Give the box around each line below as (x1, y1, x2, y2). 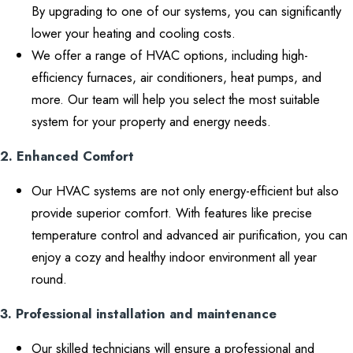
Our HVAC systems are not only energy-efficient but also (32, 181, 339, 200)
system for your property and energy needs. (32, 112, 271, 131)
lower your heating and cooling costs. (32, 24, 236, 43)
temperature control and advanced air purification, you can (32, 225, 347, 244)
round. (32, 269, 67, 288)
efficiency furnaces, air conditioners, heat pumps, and (32, 68, 321, 87)
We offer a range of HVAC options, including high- (32, 46, 308, 65)
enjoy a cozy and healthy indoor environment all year (32, 247, 317, 266)
